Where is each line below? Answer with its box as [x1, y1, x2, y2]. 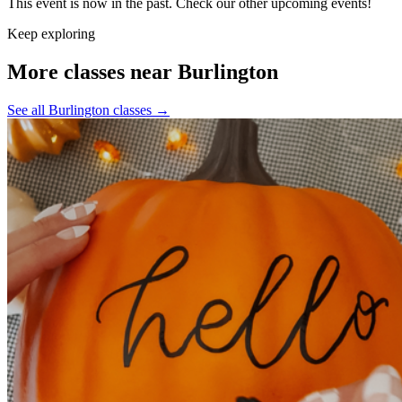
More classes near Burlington [7, 59, 278, 83]
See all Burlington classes [7, 101, 155, 118]
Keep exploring [7, 26, 95, 42]
